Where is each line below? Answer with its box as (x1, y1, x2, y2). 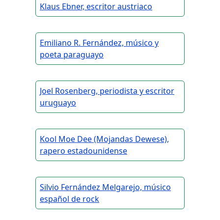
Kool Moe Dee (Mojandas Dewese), (40, 134, 169, 145)
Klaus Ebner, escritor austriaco (40, 1, 152, 12)
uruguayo (40, 97, 76, 109)
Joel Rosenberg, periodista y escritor (40, 85, 174, 97)
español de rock (40, 193, 99, 205)
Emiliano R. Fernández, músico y (40, 37, 159, 49)
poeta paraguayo (40, 49, 104, 60)
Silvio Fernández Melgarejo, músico (40, 182, 171, 193)
